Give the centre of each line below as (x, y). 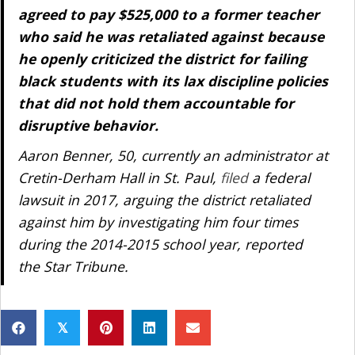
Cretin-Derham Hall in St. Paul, (119, 177)
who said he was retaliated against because (171, 36)
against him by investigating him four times (158, 222)
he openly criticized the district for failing (162, 59)
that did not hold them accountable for (156, 103)
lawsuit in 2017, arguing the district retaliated (164, 200)
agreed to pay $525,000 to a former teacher (168, 14)
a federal (281, 177)
